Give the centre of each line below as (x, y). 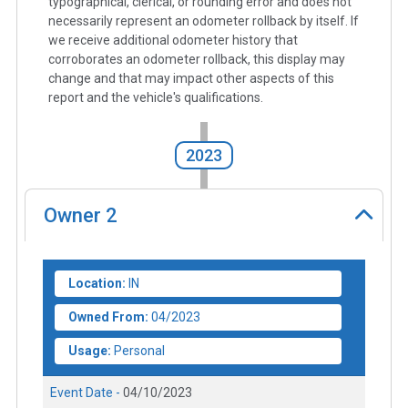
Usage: (90, 351)
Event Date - (87, 393)
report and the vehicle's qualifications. (156, 97)
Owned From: (108, 317)
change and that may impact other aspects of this (191, 78)
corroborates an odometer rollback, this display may (197, 59)
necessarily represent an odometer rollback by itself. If (204, 20)
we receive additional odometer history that (173, 40)
